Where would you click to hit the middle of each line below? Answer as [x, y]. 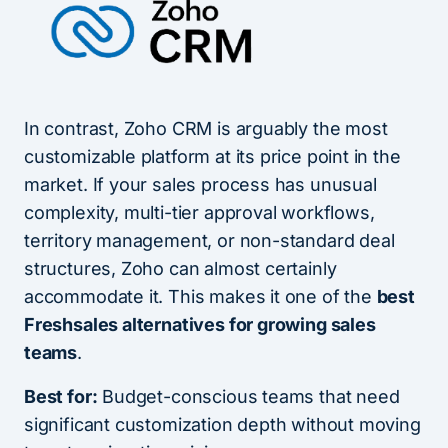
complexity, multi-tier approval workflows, [199, 212]
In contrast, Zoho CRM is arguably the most [206, 128]
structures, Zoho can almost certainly [180, 268]
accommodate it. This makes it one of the [200, 296]
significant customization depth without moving [222, 424]
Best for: [61, 396]
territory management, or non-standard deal [209, 240]
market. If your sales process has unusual [200, 184]
